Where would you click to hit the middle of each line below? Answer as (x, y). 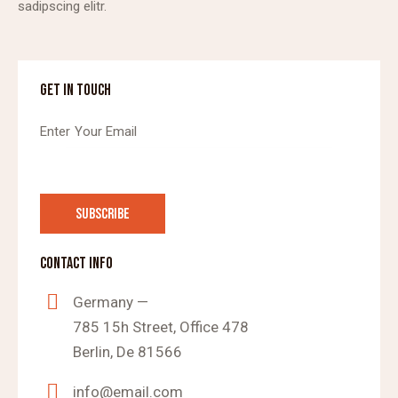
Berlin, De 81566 (128, 351)
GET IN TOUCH (76, 90)
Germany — (111, 302)
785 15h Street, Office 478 (161, 326)
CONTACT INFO (76, 263)
